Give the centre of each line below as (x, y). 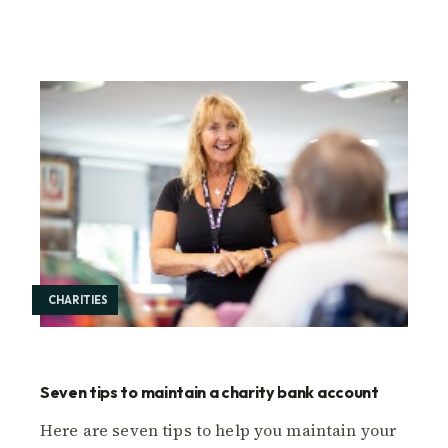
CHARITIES (78, 299)
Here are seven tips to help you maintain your (218, 429)
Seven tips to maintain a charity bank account (209, 391)
